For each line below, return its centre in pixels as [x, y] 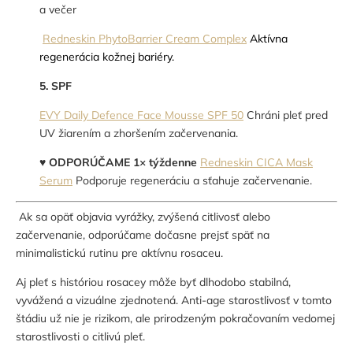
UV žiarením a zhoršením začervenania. [139, 134]
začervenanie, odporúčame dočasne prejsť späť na [143, 235]
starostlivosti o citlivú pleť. [80, 337]
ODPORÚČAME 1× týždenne [123, 163]
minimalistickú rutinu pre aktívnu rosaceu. [119, 253]
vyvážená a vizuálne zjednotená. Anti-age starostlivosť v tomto [174, 301]
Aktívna [269, 39]
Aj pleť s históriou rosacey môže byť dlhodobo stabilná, [153, 282]
